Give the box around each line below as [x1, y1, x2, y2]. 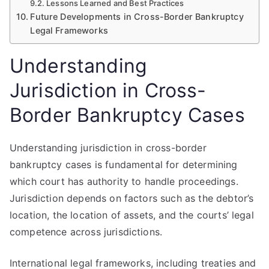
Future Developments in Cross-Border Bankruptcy [30, 11, 244, 22]
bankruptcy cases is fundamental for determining [10, 159, 238, 171]
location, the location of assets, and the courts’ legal [10, 209, 254, 221]
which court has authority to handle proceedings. [10, 175, 238, 187]
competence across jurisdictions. [10, 226, 163, 238]
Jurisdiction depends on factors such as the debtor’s [10, 192, 254, 204]
